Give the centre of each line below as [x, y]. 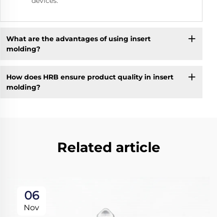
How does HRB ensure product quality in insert [90, 77]
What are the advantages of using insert [78, 39]
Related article [108, 147]
